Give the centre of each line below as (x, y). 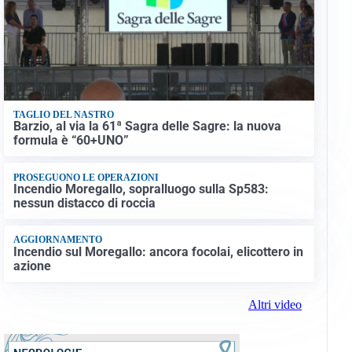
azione (32, 266)
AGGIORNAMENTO (57, 240)
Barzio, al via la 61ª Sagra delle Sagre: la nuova (147, 126)
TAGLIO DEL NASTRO (63, 114)
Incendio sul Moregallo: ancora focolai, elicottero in (158, 251)
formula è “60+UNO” (71, 141)
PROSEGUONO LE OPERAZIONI (86, 177)
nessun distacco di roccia (84, 203)
